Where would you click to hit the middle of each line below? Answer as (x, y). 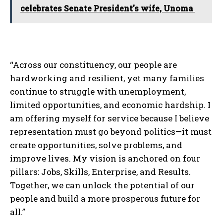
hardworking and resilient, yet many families (107, 78)
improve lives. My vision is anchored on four (105, 158)
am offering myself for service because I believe (110, 118)
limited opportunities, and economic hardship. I (110, 105)
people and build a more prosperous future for (105, 198)
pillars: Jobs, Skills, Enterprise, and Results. (100, 171)
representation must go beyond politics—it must (111, 131)
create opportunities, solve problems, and (96, 145)
